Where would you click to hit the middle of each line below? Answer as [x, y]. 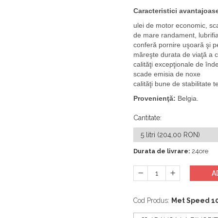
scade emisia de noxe [167, 74]
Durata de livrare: [162, 151]
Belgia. [187, 98]
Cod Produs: [151, 200]
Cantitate [147, 118]
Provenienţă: [154, 98]
